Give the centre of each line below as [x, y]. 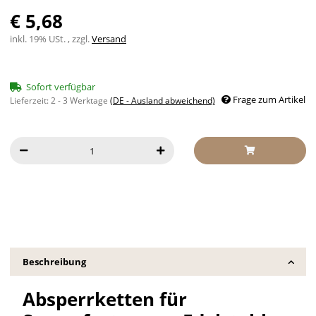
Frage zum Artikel [269, 100]
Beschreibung [54, 261]
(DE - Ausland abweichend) [163, 101]
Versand [109, 39]
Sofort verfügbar [61, 87]
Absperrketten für [104, 299]
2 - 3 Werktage [80, 101]
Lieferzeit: [30, 101]
